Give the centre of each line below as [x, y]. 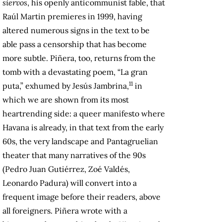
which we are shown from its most [66, 100]
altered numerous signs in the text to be [76, 30]
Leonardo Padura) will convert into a [70, 183]
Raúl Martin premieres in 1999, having [72, 17]
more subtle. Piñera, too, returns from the [79, 58]
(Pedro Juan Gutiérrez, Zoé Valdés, [66, 169]
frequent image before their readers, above [82, 197]
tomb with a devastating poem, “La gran [75, 72]
